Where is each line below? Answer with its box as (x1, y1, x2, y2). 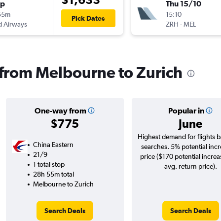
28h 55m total (33, 170, 74, 179)
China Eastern (33, 141, 74, 149)
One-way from (34, 106, 86, 115)
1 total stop (33, 160, 65, 169)
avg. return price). (164, 162, 217, 171)
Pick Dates (72, 14, 105, 23)
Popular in (168, 106, 204, 115)
